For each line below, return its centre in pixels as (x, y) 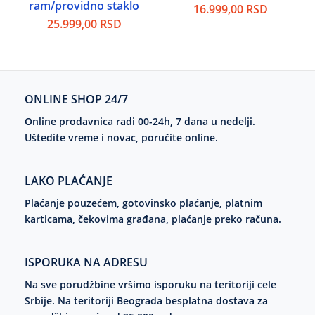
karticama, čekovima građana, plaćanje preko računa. (153, 219)
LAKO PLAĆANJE (69, 181)
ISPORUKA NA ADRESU (86, 263)
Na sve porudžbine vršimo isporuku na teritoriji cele (150, 285)
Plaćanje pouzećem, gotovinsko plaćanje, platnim (143, 203)
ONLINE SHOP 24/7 (76, 99)
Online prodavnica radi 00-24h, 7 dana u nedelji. (140, 122)
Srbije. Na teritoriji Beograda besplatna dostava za (146, 301)
